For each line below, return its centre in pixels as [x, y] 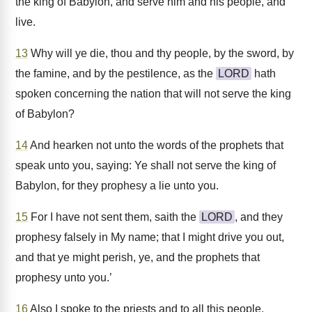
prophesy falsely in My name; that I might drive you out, [150, 237]
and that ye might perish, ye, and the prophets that [138, 257]
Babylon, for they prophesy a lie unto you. [117, 186]
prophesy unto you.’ [64, 278]
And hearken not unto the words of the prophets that [156, 145]
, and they [259, 217]
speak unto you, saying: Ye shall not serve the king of [146, 165]
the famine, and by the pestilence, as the [116, 73]
